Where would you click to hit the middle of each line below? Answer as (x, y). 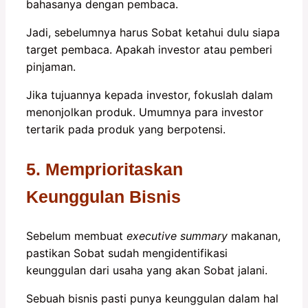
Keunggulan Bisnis (103, 196)
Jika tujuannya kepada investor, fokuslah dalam (150, 95)
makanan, (254, 235)
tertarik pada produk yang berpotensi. (126, 129)
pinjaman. (51, 66)
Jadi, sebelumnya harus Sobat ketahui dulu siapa (153, 32)
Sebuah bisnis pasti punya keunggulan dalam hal (152, 298)
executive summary (177, 235)
